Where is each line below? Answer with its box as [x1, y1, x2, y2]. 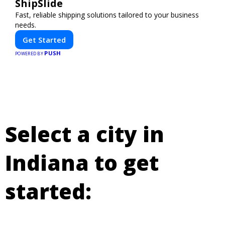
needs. [15, 20, 36, 30]
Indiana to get [5, 148, 159, 177]
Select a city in [5, 119, 164, 148]
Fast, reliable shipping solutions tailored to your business [15, 10, 199, 20]
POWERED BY [15, 50, 45, 57]
